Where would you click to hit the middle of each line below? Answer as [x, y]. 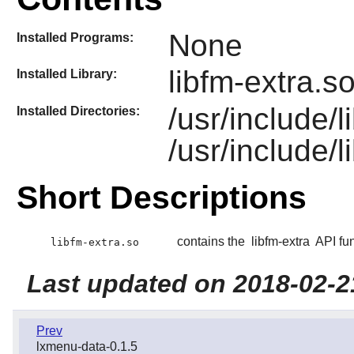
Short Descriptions [161, 197]
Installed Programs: [75, 37]
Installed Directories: [78, 111]
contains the [212, 242]
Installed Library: [66, 74]
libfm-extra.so [94, 243]
